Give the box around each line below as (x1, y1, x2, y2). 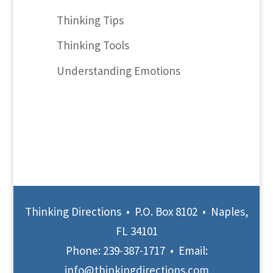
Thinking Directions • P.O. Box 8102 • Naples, (24, 204, 249, 219)
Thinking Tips (56, 12, 124, 27)
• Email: (165, 243, 208, 258)
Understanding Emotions (56, 63, 180, 78)
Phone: (65, 243, 103, 258)
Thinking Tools (56, 38, 129, 53)
